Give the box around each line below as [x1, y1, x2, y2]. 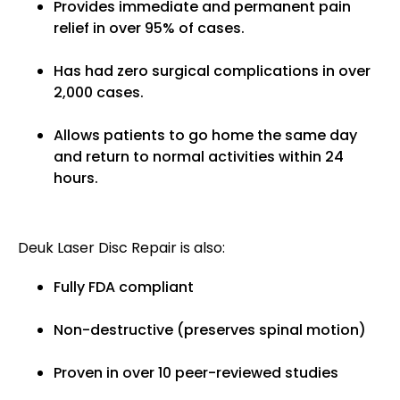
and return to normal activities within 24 [54, 146, 344, 168]
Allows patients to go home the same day [54, 125, 357, 146]
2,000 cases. [54, 82, 144, 104]
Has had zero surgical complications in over [54, 61, 371, 82]
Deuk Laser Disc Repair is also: [18, 237, 225, 259]
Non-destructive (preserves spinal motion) [54, 320, 366, 341]
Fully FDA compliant [54, 277, 194, 298]
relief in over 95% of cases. [54, 18, 245, 39]
